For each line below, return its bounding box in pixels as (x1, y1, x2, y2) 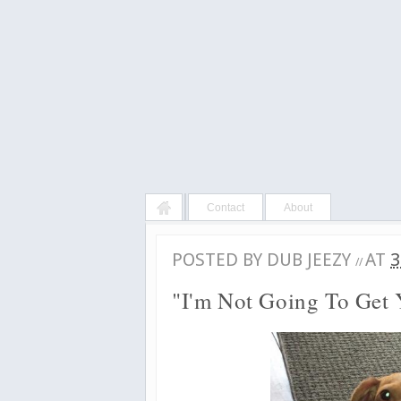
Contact (207, 201, 244, 214)
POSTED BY (172, 249, 267, 270)
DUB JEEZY (267, 249, 355, 270)
